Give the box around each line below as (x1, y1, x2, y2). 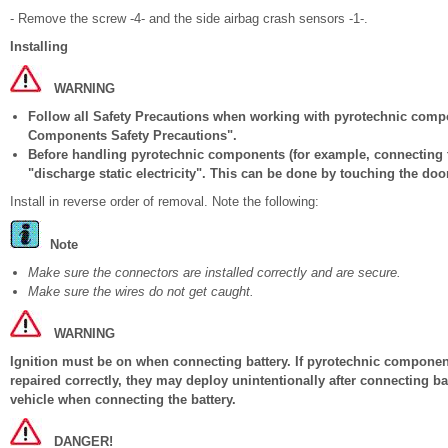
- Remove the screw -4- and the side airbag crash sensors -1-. (10, 11, 368, 26)
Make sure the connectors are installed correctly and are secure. (28, 265, 401, 280)
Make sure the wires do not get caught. (28, 284, 254, 299)
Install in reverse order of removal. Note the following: (10, 194, 319, 209)
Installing (10, 39, 68, 54)
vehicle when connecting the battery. (10, 392, 236, 407)
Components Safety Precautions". (28, 128, 237, 143)
